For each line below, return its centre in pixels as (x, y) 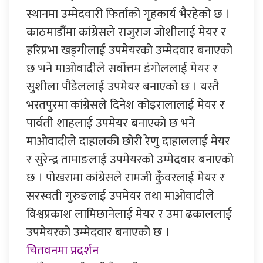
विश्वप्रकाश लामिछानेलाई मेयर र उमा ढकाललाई (129, 214)
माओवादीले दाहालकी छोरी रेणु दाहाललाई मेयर (128, 141)
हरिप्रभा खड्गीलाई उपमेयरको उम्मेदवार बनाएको (129, 50)
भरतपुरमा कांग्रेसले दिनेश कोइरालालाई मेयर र (126, 104)
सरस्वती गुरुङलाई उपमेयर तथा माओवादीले (120, 195)
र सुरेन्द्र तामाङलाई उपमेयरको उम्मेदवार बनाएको (130, 159)
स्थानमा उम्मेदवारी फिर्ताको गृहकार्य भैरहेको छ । (128, 14)
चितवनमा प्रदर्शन (63, 250)
